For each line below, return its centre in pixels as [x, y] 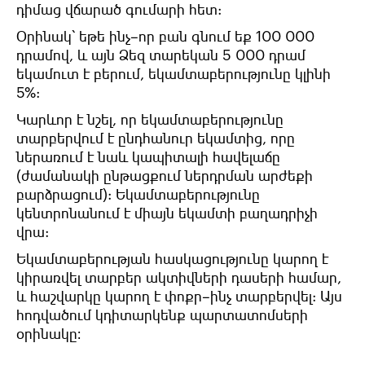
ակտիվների [187, 277]
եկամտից [230, 138]
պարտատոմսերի [249, 315]
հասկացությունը [212, 259]
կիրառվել [48, 277]
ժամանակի [60, 176]
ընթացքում [142, 176]
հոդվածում [54, 315]
